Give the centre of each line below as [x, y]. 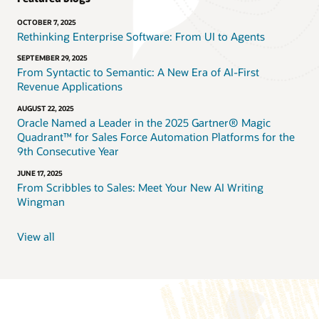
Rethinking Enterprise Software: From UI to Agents [141, 36]
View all [36, 237]
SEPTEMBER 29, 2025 [52, 58]
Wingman [41, 201]
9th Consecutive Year [68, 151]
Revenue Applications [70, 87]
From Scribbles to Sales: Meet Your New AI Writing [140, 187]
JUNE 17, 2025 [40, 173]
